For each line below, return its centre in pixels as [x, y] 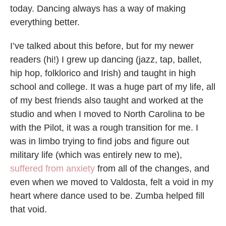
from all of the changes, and [152, 168]
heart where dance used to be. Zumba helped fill [107, 195]
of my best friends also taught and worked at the [107, 100]
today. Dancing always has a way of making [98, 8]
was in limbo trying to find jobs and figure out [100, 141]
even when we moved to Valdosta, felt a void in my [112, 182]
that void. [29, 209]
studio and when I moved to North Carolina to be [107, 114]
